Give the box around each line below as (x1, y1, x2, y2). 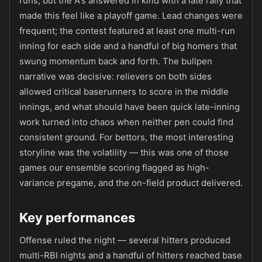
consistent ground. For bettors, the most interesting (19, 132, 233, 143)
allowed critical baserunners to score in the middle (19, 86, 229, 97)
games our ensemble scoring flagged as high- (19, 162, 209, 173)
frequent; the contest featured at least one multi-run (19, 25, 235, 36)
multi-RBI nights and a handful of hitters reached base (19, 250, 242, 261)
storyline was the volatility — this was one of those (19, 147, 229, 158)
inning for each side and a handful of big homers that (19, 40, 237, 51)
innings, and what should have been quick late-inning (19, 101, 240, 112)
